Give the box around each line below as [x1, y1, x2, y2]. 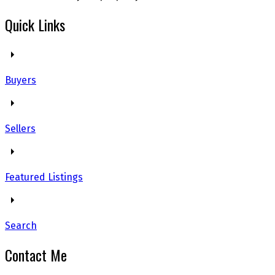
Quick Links [5, 13, 65, 36]
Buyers [5, 74, 36, 87]
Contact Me [5, 244, 67, 266]
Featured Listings [5, 171, 83, 184]
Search [5, 220, 37, 232]
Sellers [5, 123, 36, 135]
